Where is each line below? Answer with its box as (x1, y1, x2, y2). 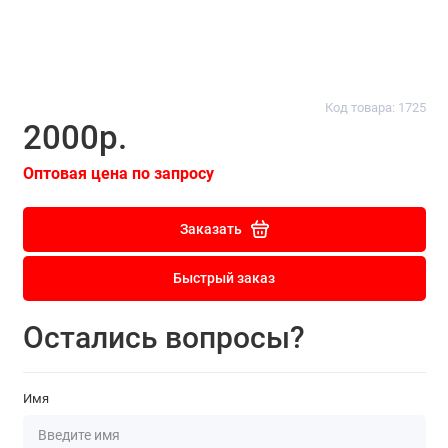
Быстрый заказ (173, 270, 275, 288)
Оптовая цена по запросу (22, 163, 214, 183)
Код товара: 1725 (324, 100, 426, 116)
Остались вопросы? (22, 320, 305, 356)
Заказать (179, 220, 242, 238)
